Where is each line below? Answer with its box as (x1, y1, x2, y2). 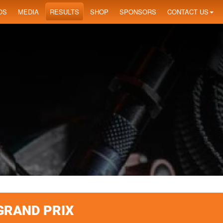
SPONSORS (119, 6, 156, 16)
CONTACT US (167, 6, 209, 16)
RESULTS (50, 6, 79, 16)
